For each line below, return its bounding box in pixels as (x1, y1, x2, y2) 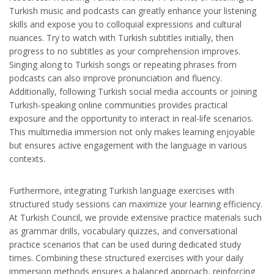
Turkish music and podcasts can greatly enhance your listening (9, 5, 256, 17)
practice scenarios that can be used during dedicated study (9, 239, 241, 251)
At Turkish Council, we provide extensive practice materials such (9, 212, 262, 224)
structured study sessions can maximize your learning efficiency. (9, 198, 262, 210)
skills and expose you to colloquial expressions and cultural (9, 18, 242, 31)
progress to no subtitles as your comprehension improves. (9, 45, 240, 57)
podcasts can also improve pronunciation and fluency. (9, 72, 222, 84)
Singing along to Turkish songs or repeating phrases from (9, 59, 237, 71)
